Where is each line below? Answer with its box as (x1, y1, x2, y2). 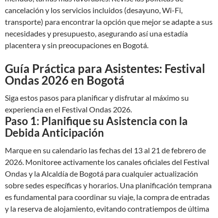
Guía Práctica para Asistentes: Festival (5, 61, 205, 75)
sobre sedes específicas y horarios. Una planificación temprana (5, 181, 212, 190)
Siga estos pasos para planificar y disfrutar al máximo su (5, 93, 189, 102)
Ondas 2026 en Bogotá (5, 73, 125, 87)
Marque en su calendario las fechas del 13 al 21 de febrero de (5, 145, 206, 155)
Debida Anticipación (5, 126, 104, 139)
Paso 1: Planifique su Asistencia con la (5, 114, 188, 127)
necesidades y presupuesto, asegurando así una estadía (5, 29, 188, 38)
